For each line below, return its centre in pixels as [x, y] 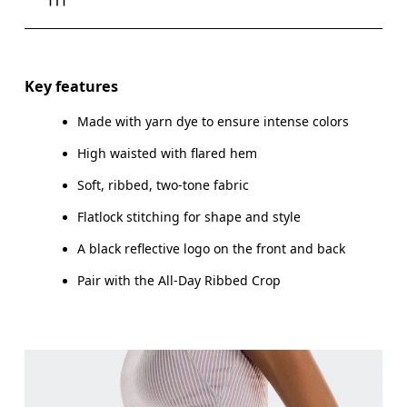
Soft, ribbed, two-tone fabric [164, 184]
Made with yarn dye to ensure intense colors [213, 121]
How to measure [82, 159]
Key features [72, 86]
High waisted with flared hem [168, 153]
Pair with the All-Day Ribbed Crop [179, 280]
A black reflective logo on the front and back [212, 248]
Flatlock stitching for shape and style [189, 216]
